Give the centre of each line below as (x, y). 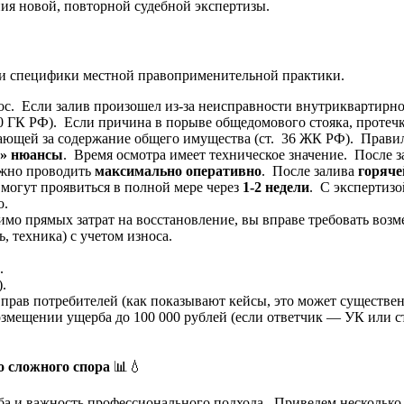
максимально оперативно (178, 170)
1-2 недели (276, 187)
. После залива (310, 170)
